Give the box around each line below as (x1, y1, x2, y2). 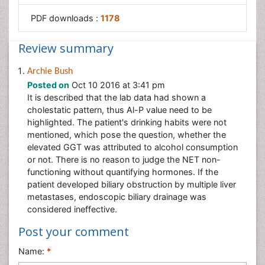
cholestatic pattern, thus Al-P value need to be (27, 105, 212, 115)
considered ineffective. (27, 204, 117, 214)
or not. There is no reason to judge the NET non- (27, 154, 221, 164)
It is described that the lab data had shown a (27, 92, 206, 102)
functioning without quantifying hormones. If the (27, 167, 218, 177)
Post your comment (18, 224, 129, 240)
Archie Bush (27, 67, 73, 76)
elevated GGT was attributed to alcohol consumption (27, 142, 238, 152)
